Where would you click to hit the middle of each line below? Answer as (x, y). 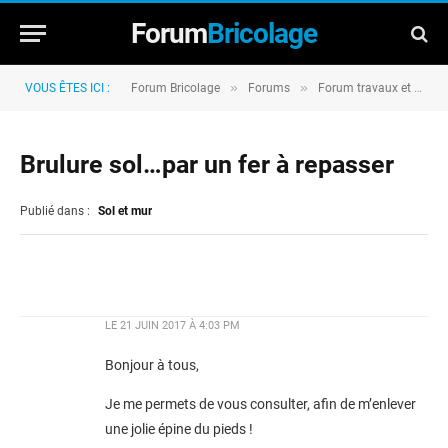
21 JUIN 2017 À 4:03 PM (180, 325)
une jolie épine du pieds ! (179, 430)
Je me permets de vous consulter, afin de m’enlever (260, 405)
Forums (269, 88)
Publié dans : (56, 211)
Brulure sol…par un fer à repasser (207, 164)
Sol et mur (125, 211)
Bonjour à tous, (152, 365)
